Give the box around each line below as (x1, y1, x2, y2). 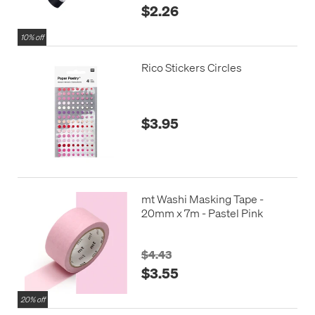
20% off (20, 295, 45, 305)
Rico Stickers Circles (141, 59, 242, 75)
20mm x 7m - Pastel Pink (141, 205, 263, 220)
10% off (20, 32, 44, 42)
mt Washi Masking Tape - (141, 191, 264, 206)
